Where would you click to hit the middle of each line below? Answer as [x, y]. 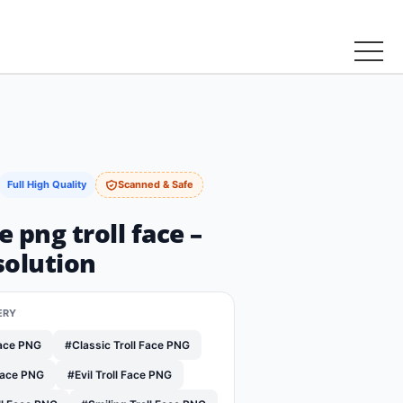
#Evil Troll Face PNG [120, 375]
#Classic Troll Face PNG [127, 345]
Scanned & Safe [156, 184]
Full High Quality [47, 184]
